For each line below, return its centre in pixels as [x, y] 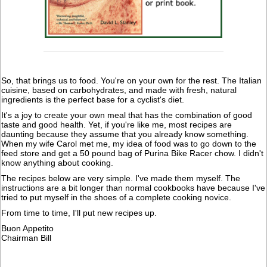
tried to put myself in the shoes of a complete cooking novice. [117, 197]
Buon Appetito [28, 228]
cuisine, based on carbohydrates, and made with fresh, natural [119, 90]
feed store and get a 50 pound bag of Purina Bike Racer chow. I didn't [133, 153]
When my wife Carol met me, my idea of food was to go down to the [129, 143]
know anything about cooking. [58, 162]
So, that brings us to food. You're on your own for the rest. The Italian [132, 80]
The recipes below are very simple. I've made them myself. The [121, 178]
